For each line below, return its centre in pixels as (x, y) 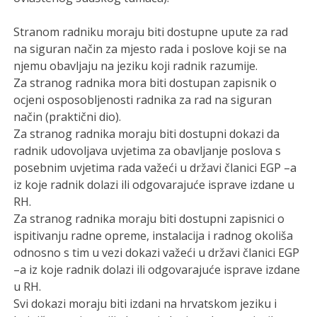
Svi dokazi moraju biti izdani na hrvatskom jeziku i (145, 303)
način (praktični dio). (68, 116)
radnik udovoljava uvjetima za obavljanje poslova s (148, 150)
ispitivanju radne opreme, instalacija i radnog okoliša (154, 235)
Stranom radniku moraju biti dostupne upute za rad (151, 31)
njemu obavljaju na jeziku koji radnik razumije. (136, 65)
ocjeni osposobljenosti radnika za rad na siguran (143, 99)
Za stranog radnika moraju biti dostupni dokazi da (147, 133)
